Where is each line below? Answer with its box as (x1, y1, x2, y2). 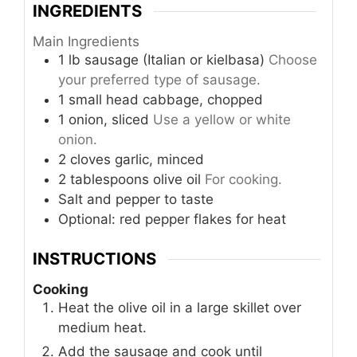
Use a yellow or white (153, 111, 291, 127)
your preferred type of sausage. (58, 71, 261, 88)
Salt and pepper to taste (58, 190, 214, 207)
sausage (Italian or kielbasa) (84, 51, 265, 68)
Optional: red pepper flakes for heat (58, 210, 286, 227)
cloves (70, 151, 111, 167)
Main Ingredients (33, 33, 139, 49)
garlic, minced (115, 151, 204, 167)
